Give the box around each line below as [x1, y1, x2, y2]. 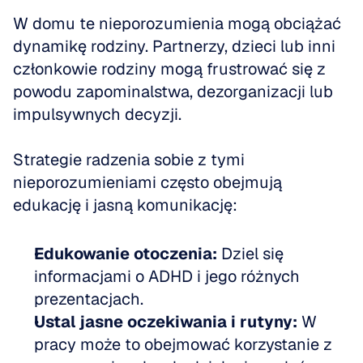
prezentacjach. [34, 288, 156, 310]
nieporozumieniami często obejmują [13, 172, 282, 193]
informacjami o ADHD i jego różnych [34, 266, 300, 287]
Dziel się [217, 243, 284, 264]
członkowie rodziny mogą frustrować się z [13, 58, 326, 79]
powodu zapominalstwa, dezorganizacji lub [13, 81, 333, 102]
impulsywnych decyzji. [13, 104, 186, 125]
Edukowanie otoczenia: [34, 243, 217, 264]
